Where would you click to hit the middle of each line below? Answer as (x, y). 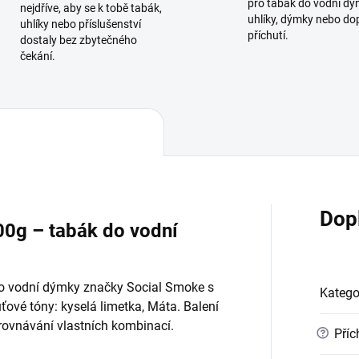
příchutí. (268, 36)
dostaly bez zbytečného (78, 40)
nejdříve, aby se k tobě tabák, (91, 8)
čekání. (37, 56)
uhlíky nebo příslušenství (80, 24)
